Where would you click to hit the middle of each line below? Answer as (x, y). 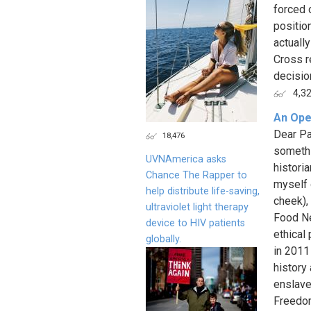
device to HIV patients (195, 223)
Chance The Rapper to (196, 175)
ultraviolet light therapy (197, 207)
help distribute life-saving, (203, 191)
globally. (163, 239)
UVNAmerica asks (186, 159)
